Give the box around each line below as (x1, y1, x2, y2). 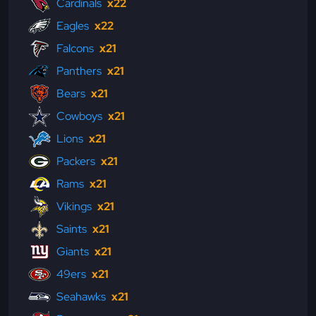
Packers (56, 154, 95, 169)
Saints (56, 221, 87, 237)
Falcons (56, 41, 94, 56)
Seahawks (56, 289, 106, 305)
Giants (56, 244, 89, 260)
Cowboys (56, 109, 102, 124)
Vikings (56, 199, 92, 214)
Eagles (56, 18, 89, 34)
